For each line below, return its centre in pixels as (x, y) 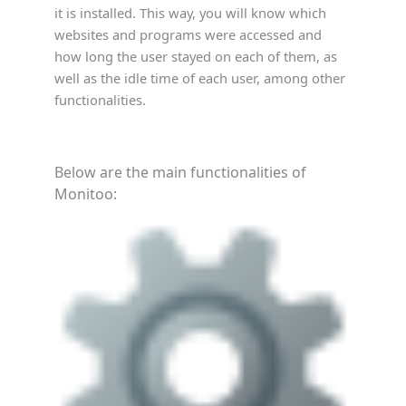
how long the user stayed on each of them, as (196, 56)
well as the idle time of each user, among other (200, 78)
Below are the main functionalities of (180, 172)
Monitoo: (86, 194)
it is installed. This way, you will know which (190, 13)
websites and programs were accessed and (188, 34)
